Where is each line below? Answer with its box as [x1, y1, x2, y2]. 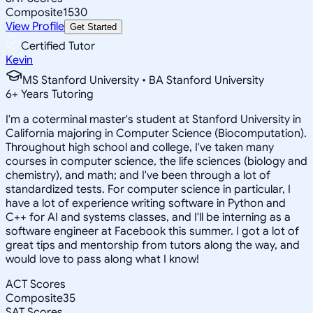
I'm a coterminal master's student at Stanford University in [6, 112, 301, 126]
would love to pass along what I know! [6, 252, 199, 266]
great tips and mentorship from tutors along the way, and [6, 238, 300, 252]
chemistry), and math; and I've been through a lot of [6, 168, 270, 182]
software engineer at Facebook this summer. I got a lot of [6, 224, 299, 238]
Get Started [70, 21, 117, 32]
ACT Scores [6, 277, 66, 291]
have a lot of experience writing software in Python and [6, 196, 286, 210]
